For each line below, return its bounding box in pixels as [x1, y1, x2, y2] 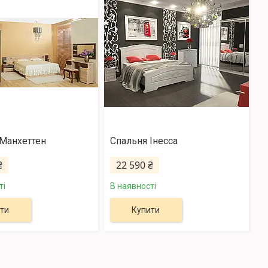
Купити [132, 205, 160, 215]
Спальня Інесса [109, 135, 178, 147]
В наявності [109, 181, 156, 191]
